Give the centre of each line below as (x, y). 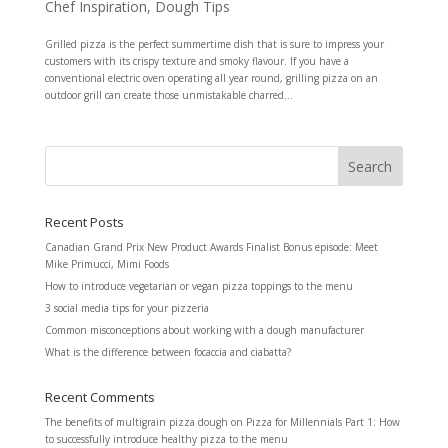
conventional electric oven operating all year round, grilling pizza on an (211, 78)
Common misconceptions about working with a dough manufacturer (204, 330)
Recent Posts (84, 222)
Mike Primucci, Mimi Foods (106, 264)
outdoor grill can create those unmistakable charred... (168, 95)
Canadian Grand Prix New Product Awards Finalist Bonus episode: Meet (211, 247)
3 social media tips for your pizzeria (126, 308)
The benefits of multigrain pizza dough (136, 422)
